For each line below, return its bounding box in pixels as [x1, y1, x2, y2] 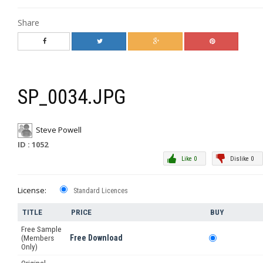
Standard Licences [73, 186, 128, 195]
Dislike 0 [230, 154, 254, 163]
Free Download [70, 232, 123, 242]
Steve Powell [36, 124, 82, 135]
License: [18, 184, 46, 195]
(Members [21, 233, 54, 242]
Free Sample [21, 224, 62, 234]
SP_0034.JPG [18, 85, 126, 109]
